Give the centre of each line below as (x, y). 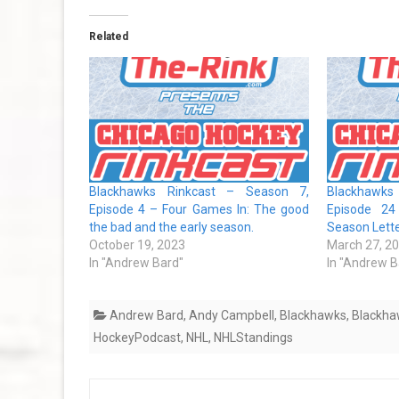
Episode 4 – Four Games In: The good (199, 210)
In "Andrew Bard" (136, 263)
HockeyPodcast (137, 338)
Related (109, 37)
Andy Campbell (232, 316)
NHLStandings (253, 338)
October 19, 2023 (137, 245)
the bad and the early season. (171, 228)
